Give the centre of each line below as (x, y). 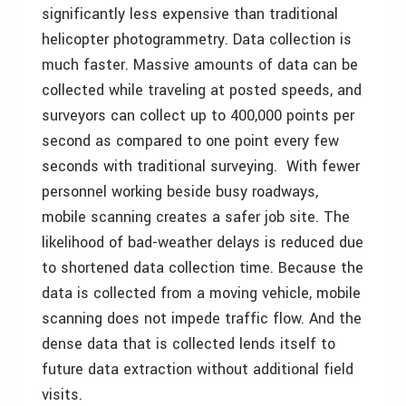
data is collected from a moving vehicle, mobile (201, 293)
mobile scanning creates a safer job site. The (196, 217)
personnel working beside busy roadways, (180, 192)
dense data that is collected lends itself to (188, 344)
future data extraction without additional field (198, 369)
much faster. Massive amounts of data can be (200, 65)
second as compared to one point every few (190, 141)
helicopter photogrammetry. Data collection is (197, 39)
